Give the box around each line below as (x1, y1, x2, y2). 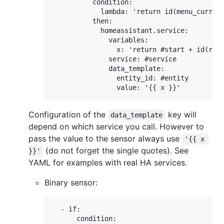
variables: (52, 35, 148, 44)
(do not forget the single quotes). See (43, 145, 191, 155)
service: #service (52, 54, 176, 63)
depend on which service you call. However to (28, 121, 204, 131)
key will (165, 109, 199, 119)
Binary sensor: (44, 177, 97, 187)
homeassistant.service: (52, 26, 188, 34)
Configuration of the (28, 109, 108, 119)
